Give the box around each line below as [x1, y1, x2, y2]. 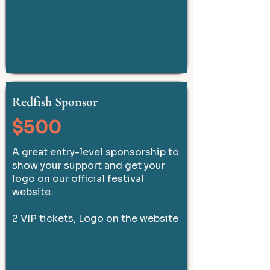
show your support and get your [12, 159, 165, 172]
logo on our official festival [12, 172, 144, 185]
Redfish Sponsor [12, 94, 98, 110]
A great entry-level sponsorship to [12, 146, 179, 159]
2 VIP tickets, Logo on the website [12, 212, 178, 225]
